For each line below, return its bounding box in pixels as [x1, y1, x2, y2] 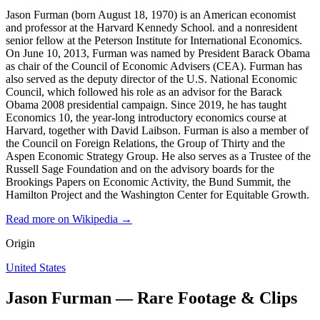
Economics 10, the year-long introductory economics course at [6, 111, 286, 124]
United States [6, 261, 66, 274]
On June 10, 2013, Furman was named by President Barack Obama [6, 46, 310, 59]
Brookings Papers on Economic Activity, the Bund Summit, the [6, 175, 291, 188]
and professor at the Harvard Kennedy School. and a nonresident [6, 21, 297, 34]
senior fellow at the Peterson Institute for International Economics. [6, 34, 302, 46]
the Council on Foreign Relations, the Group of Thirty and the [6, 136, 285, 149]
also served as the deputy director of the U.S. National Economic [6, 72, 297, 85]
